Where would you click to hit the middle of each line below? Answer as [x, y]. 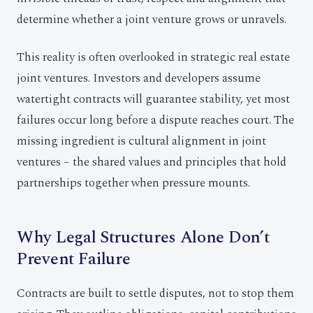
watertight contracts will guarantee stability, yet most [153, 99]
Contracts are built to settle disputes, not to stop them [155, 293]
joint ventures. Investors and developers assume [139, 78]
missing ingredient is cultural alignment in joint [141, 141]
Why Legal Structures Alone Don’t [143, 238]
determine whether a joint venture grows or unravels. [152, 20]
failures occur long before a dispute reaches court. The [155, 120]
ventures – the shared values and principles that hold [152, 162]
